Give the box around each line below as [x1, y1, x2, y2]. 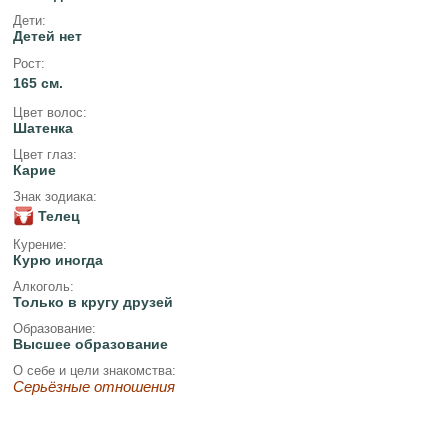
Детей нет [12, 28, 82, 45]
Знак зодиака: [12, 189, 97, 205]
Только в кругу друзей [12, 293, 173, 310]
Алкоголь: [12, 278, 74, 294]
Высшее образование [12, 336, 168, 353]
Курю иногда [12, 251, 103, 268]
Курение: [12, 236, 67, 252]
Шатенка [12, 119, 73, 136]
